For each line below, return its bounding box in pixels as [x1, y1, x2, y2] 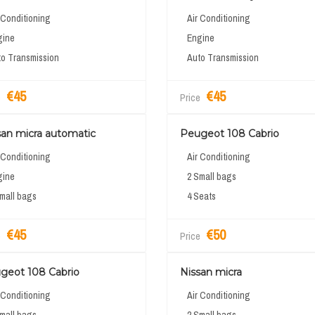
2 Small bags [186, 170, 236, 184]
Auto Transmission [186, 51, 259, 65]
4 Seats [186, 190, 216, 203]
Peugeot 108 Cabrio [179, 127, 279, 141]
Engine [186, 32, 214, 45]
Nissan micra [179, 266, 242, 279]
